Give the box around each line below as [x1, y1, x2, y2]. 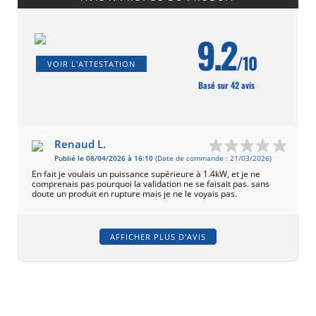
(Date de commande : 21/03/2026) [153, 154, 272, 164]
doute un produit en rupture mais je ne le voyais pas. [32, 188, 237, 200]
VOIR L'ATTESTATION [47, 59, 135, 70]
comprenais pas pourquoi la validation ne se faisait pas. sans [32, 178, 269, 190]
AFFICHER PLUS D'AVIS [110, 231, 206, 243]
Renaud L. [54, 137, 106, 152]
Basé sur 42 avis [198, 79, 255, 92]
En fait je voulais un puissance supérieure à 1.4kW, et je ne [32, 168, 260, 181]
